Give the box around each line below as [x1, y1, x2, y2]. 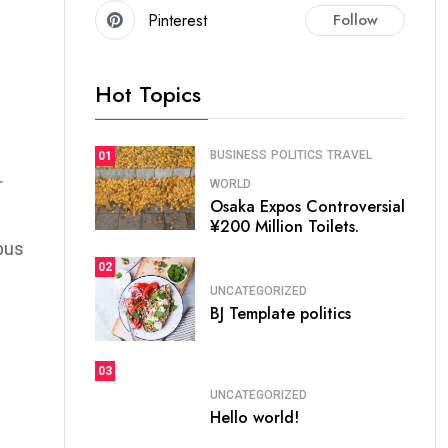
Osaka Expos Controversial [210, 195, 405, 218]
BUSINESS [210, 148, 267, 162]
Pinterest [148, 8, 207, 32]
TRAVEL [327, 148, 372, 162]
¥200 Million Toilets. [210, 215, 359, 238]
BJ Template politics [210, 301, 351, 325]
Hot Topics [95, 78, 201, 110]
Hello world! [210, 405, 299, 429]
